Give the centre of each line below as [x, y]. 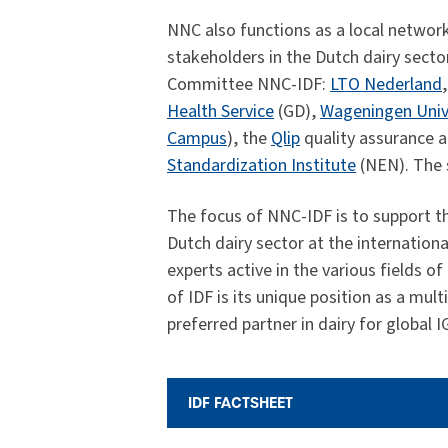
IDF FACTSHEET [240, 403]
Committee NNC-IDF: [248, 85]
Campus [197, 139]
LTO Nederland [386, 85]
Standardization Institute [261, 166]
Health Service [220, 112]
